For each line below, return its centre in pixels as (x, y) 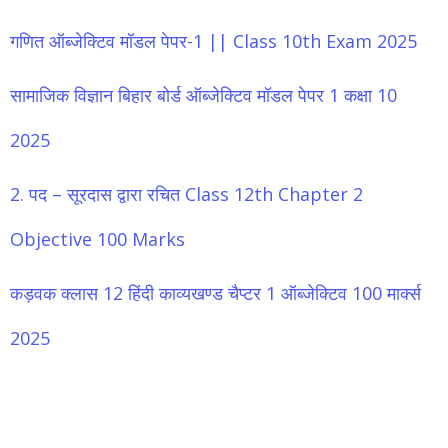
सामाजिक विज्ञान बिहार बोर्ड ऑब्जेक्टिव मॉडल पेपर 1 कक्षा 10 (203, 95)
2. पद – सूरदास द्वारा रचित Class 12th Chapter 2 (186, 194)
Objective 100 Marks (97, 239)
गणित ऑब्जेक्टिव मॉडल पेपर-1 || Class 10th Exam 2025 (213, 41)
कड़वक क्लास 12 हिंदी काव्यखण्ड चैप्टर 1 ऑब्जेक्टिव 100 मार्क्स (215, 293)
